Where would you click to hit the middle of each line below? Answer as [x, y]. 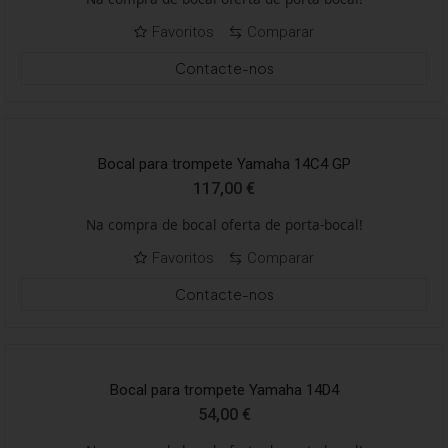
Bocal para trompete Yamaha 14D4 [224, 390]
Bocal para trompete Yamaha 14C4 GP [224, 164]
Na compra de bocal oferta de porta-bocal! [224, 224]
